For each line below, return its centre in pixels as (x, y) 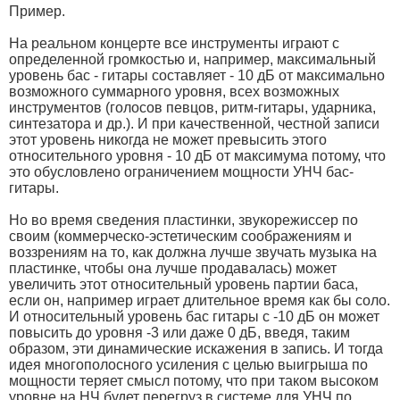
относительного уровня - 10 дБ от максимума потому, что (197, 155)
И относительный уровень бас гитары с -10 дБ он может (194, 316)
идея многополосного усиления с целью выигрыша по (188, 364)
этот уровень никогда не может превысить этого (168, 139)
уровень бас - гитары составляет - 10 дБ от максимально (197, 75)
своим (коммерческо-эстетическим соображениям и (180, 236)
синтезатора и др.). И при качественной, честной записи (194, 123)
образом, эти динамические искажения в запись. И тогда (196, 348)
